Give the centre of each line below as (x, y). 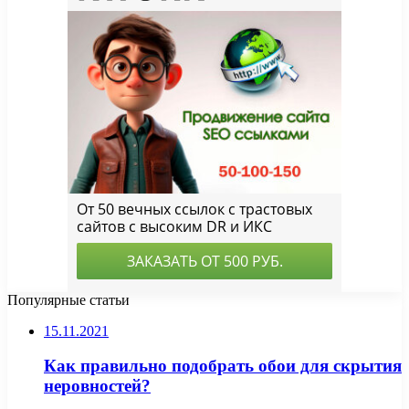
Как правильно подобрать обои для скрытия (223, 366)
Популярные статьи (68, 299)
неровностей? (97, 386)
